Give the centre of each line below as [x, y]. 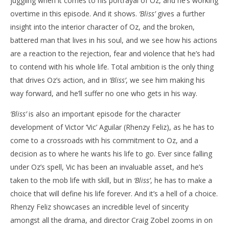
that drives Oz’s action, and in [60, 80]
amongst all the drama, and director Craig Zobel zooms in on [111, 220]
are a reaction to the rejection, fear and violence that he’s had [112, 53]
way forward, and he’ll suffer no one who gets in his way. [104, 93]
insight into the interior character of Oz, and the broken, [102, 27]
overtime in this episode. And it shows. [75, 13]
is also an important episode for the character [104, 113]
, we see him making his [165, 80]
